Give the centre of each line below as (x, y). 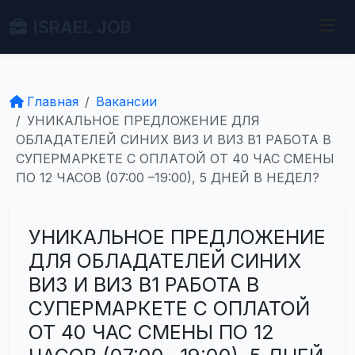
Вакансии (126, 101)
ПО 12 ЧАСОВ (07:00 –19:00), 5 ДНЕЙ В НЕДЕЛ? (168, 177)
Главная (53, 101)
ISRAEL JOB (82, 27)
